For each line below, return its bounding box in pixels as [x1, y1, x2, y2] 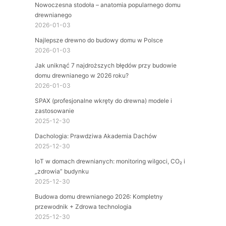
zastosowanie [34, 106, 74, 115]
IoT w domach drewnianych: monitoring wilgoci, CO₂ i [34, 157, 185, 165]
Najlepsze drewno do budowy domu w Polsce [34, 36, 163, 44]
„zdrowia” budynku [34, 167, 89, 175]
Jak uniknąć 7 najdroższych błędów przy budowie [34, 61, 177, 69]
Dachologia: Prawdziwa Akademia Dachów [34, 132, 157, 140]
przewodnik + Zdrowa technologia [34, 202, 132, 210]
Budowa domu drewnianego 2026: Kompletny [34, 192, 163, 200]
